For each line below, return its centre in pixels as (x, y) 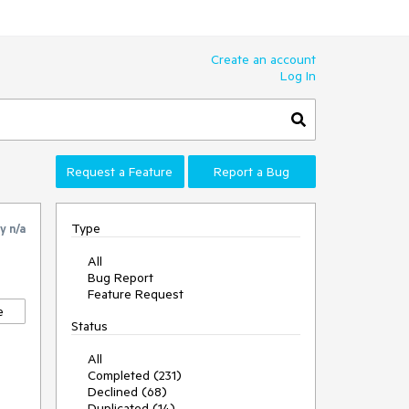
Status (89, 326)
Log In (298, 76)
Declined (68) (127, 392)
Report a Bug (252, 172)
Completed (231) (135, 375)
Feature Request (136, 294)
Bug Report (121, 278)
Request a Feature (120, 172)
